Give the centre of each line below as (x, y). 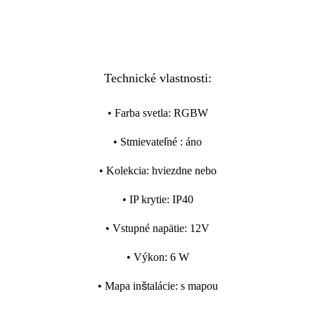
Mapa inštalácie (140, 286)
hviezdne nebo (184, 171)
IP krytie (148, 199)
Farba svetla (141, 113)
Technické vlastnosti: (157, 78)
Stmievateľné (150, 142)
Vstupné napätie (148, 228)
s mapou (199, 286)
